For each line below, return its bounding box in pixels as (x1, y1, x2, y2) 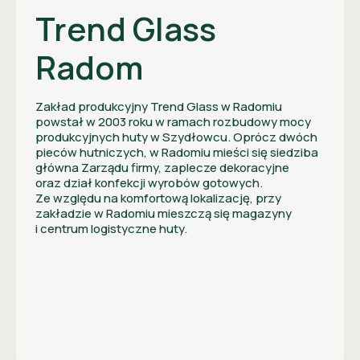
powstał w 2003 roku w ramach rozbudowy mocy (35, 112, 311, 130)
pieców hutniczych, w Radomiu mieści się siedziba (35, 143, 318, 161)
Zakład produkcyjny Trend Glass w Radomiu (35, 97, 282, 115)
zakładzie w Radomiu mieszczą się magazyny (35, 204, 292, 222)
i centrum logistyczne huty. (35, 219, 190, 237)
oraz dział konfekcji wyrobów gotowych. (35, 174, 263, 191)
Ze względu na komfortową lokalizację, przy (35, 189, 281, 207)
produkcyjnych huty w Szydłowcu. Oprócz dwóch (35, 128, 317, 145)
